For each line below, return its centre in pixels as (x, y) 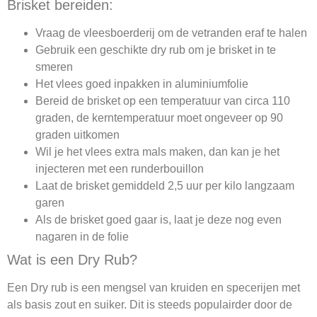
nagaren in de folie (82, 236)
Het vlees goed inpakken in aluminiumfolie (142, 83)
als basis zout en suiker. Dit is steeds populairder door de (150, 304)
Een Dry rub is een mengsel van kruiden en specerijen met (154, 287)
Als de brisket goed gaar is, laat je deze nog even (158, 219)
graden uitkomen (77, 134)
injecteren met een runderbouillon (120, 168)
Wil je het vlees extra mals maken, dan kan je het (157, 151)
